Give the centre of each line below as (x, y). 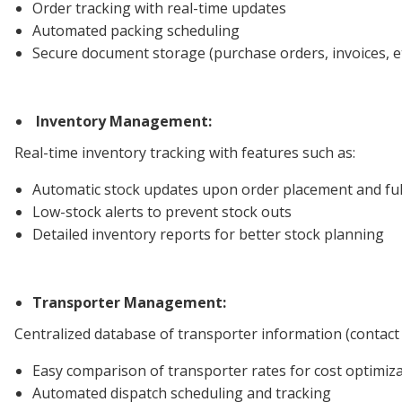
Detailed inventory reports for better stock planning (208, 235)
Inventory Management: (124, 122)
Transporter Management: (129, 303)
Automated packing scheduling (136, 31)
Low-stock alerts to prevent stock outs (162, 212)
